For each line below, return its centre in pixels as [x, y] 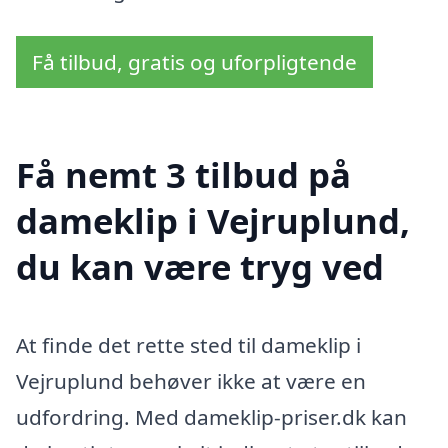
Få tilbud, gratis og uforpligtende [194, 61]
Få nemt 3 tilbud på [183, 175]
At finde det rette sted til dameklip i [188, 345]
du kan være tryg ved [200, 267]
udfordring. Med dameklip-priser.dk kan [211, 417]
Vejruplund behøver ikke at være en [191, 381]
